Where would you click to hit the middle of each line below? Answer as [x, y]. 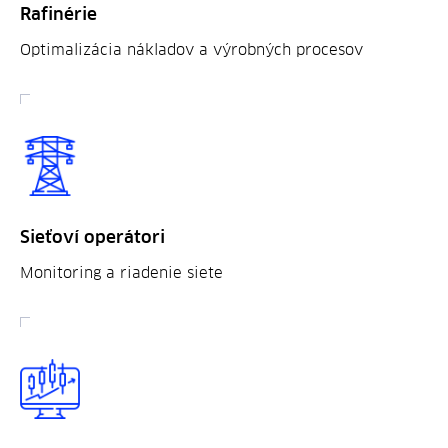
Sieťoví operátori [92, 238]
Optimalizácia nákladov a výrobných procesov [191, 50]
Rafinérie [58, 15]
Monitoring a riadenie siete [121, 273]
